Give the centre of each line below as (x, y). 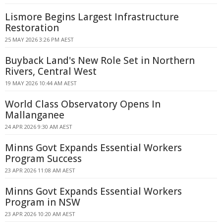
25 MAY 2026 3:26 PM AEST (39, 39)
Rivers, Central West (51, 71)
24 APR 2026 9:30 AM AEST (39, 127)
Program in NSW (43, 202)
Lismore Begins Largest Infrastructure (92, 17)
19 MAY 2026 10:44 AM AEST (41, 83)
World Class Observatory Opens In (83, 104)
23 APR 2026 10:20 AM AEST (40, 214)
